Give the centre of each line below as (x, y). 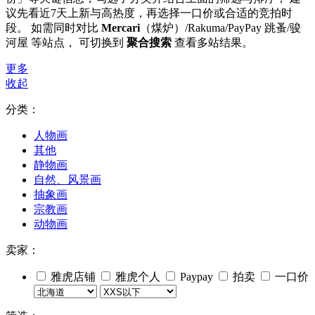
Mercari (121, 28)
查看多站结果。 (212, 43)
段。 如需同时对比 (53, 28)
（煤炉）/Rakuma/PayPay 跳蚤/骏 (220, 28)
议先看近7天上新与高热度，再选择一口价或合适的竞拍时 (149, 13)
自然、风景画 (67, 180)
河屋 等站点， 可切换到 (66, 43)
